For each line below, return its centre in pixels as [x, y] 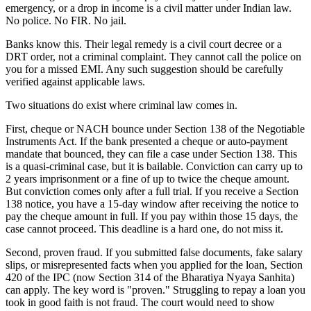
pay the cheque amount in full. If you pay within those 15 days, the [152, 217]
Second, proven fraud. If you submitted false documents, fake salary [154, 253]
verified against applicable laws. [75, 82]
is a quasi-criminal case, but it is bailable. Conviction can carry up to [154, 167]
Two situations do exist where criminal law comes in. [121, 106]
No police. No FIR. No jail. [66, 21]
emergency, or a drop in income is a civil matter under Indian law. [149, 8]
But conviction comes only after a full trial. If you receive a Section [152, 192]
